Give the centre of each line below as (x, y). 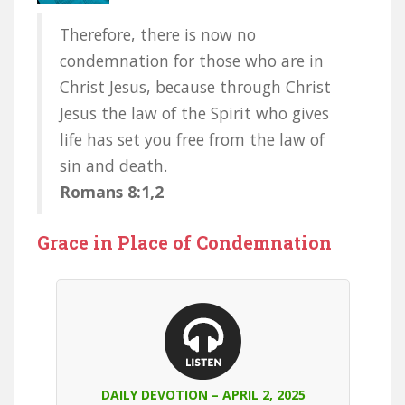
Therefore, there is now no (158, 34)
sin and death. (113, 165)
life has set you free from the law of (192, 139)
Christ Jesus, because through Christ (195, 87)
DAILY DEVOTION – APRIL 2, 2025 (203, 395)
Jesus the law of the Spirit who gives (194, 113)
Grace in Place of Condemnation (184, 242)
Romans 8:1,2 (112, 192)
